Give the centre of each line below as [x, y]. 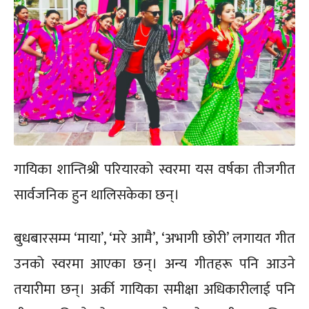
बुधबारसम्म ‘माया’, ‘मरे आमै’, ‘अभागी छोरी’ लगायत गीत [154, 238]
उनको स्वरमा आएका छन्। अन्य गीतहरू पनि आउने [154, 263]
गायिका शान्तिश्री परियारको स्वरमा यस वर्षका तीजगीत [154, 169]
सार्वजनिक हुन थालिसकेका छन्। [97, 195]
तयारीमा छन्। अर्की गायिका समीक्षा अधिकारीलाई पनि [154, 289]
